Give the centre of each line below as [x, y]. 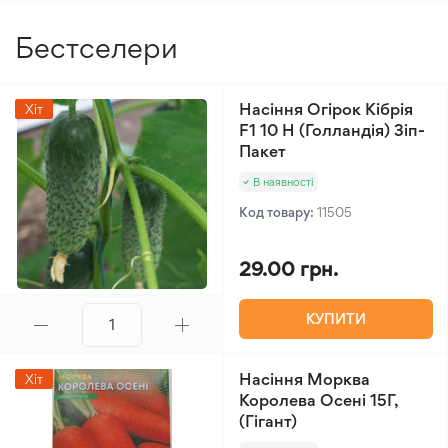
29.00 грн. [288, 269]
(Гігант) [268, 421]
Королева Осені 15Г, [318, 400]
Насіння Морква [304, 379]
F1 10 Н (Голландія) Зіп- [332, 130]
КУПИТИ [336, 318]
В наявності [283, 182]
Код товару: [278, 212]
